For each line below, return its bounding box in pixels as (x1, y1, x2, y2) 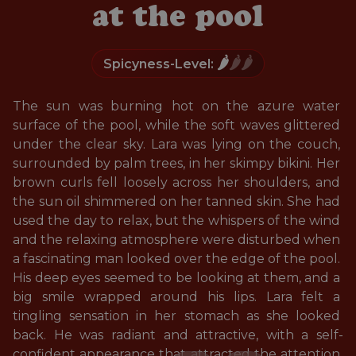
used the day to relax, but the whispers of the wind (13, 213, 343, 228)
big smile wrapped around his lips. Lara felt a (13, 289, 343, 304)
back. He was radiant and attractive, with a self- (13, 327, 343, 342)
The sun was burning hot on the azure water (13, 99, 343, 114)
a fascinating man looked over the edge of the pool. (13, 251, 343, 266)
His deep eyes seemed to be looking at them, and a (13, 270, 343, 285)
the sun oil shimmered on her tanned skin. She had (13, 194, 343, 209)
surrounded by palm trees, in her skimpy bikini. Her (13, 156, 343, 171)
